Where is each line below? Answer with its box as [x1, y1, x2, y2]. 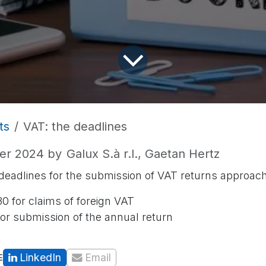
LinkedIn [20, 251, 61, 264]
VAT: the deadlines [23, 119, 127, 134]
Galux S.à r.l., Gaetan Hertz [66, 146, 220, 161]
